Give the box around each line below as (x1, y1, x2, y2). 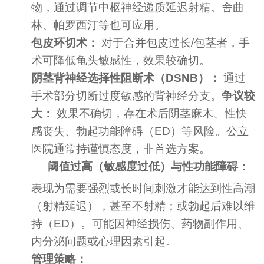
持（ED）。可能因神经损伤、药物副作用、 (31, 217, 249, 230)
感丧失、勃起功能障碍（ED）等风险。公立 (31, 125, 249, 138)
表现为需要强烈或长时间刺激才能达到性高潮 (31, 182, 256, 195)
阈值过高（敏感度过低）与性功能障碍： (48, 160, 250, 173)
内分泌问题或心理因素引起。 (31, 235, 177, 248)
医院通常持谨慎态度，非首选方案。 (31, 143, 211, 156)
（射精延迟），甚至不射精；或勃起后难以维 (31, 200, 256, 213)
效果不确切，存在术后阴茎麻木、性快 (54, 107, 247, 120)
